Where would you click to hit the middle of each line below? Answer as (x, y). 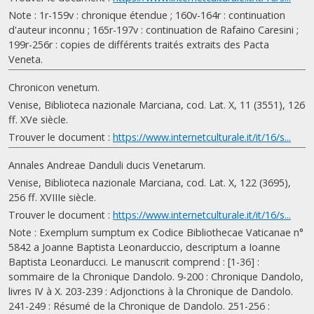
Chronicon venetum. (54, 87)
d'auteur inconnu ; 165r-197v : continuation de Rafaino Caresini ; (153, 30)
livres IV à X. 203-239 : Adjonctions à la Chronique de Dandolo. (151, 291)
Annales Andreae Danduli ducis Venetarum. (107, 165)
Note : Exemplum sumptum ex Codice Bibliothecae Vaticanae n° (156, 232)
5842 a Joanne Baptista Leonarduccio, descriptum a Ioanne (144, 247)
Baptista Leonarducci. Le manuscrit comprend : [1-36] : (134, 262)
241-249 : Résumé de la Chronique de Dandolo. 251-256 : (139, 306)
